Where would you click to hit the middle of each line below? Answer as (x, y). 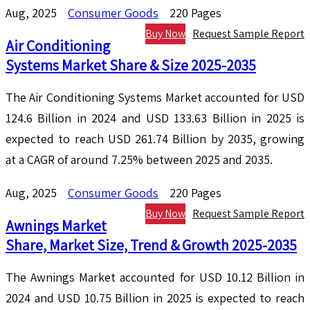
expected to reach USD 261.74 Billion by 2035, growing (155, 139)
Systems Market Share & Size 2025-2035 (131, 65)
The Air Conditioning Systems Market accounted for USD (155, 98)
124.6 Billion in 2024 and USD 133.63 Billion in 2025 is (155, 118)
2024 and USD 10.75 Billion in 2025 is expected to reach (155, 298)
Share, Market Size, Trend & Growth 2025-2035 (151, 245)
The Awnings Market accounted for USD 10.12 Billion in (155, 277)
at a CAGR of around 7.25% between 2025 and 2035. (139, 160)
